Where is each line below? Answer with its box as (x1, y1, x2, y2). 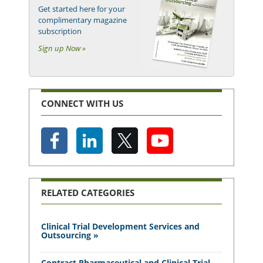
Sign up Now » (38, 43, 86, 54)
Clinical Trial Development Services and (41, 221, 200, 232)
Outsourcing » (41, 230, 99, 241)
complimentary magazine (38, 15, 127, 26)
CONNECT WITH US (41, 97, 123, 110)
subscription (38, 26, 82, 37)
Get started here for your (38, 4, 125, 15)
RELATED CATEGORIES (41, 186, 134, 198)
